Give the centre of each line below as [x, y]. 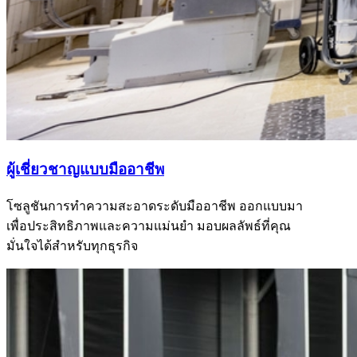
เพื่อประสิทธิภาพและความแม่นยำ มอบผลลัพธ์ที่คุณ [149, 226]
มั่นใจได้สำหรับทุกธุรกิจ [72, 246]
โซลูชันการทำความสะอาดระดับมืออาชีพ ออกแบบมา [155, 206]
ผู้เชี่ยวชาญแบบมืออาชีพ [85, 170]
